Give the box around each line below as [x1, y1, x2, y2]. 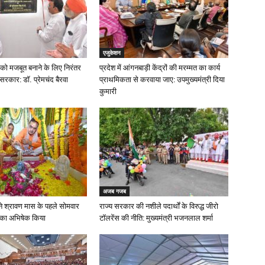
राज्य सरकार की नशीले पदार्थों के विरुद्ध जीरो [99, 202, 218, 211]
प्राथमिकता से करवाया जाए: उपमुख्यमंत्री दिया [99, 75, 225, 84]
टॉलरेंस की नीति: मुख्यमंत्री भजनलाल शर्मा [99, 214, 213, 222]
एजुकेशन [103, 49, 121, 57]
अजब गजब [103, 187, 126, 195]
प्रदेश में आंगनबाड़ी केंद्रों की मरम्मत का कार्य [99, 63, 220, 72]
